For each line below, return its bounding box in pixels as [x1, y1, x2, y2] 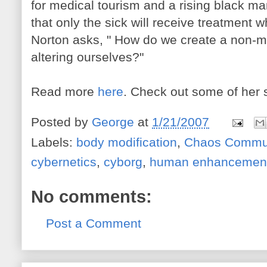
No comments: [31, 187, 152, 207]
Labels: [31, 135, 76, 150]
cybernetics [31, 155, 97, 169]
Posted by [31, 114, 92, 129]
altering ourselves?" [31, 50, 144, 64]
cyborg [104, 155, 142, 169]
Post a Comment [46, 216, 141, 231]
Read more [31, 85, 98, 98]
